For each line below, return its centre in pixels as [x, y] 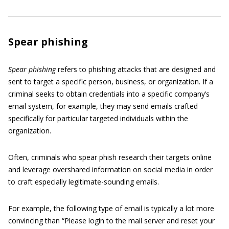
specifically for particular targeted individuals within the [98, 118]
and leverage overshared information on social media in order [110, 169]
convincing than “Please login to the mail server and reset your [111, 220]
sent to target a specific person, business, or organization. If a [111, 81]
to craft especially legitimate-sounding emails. [84, 181]
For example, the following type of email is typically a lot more [111, 208]
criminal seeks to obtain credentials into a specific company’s [109, 94]
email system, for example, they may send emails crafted [103, 106]
